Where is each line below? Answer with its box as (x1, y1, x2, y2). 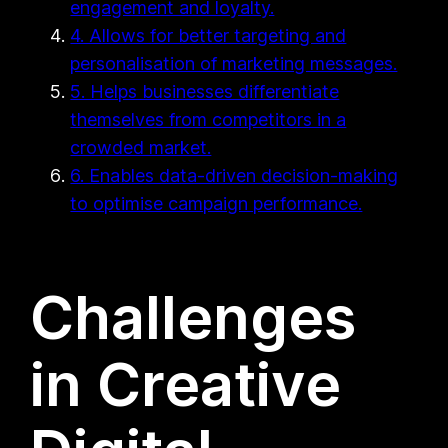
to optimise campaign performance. (70, 192, 363, 214)
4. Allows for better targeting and (70, 24, 347, 46)
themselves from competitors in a (70, 108, 347, 130)
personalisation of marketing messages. (70, 52, 398, 74)
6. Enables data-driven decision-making (70, 164, 399, 186)
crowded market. (70, 136, 212, 158)
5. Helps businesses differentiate (70, 80, 340, 102)
